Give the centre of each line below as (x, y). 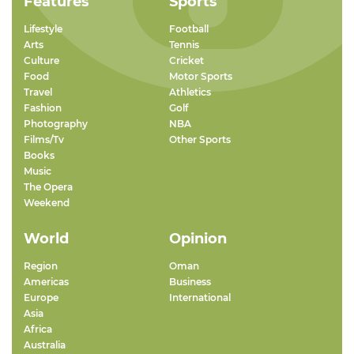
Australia (45, 345)
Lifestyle (43, 29)
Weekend (47, 203)
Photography (56, 124)
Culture (41, 61)
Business (190, 282)
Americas (46, 282)
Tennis (184, 45)
